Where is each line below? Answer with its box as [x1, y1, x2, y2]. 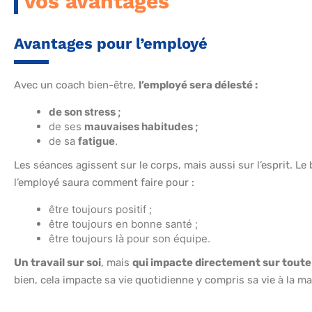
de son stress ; [49, 105, 121, 119]
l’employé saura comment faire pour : [14, 176, 194, 189]
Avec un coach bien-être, [14, 79, 139, 92]
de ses [49, 120, 84, 134]
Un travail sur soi [14, 256, 101, 270]
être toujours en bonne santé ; [49, 217, 198, 231]
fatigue [78, 134, 115, 148]
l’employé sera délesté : [139, 79, 258, 92]
